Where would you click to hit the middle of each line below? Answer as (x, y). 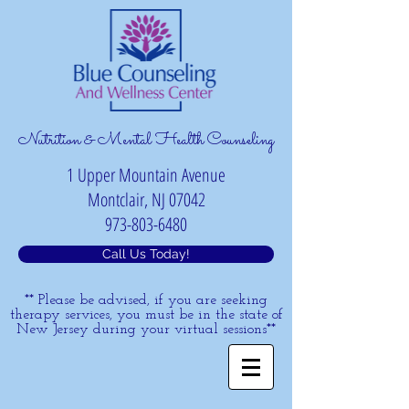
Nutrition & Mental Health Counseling (146, 141)
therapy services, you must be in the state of (146, 315)
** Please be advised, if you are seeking (146, 300)
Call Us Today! (146, 254)
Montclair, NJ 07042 (146, 199)
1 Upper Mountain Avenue (146, 175)
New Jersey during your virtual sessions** (146, 330)
